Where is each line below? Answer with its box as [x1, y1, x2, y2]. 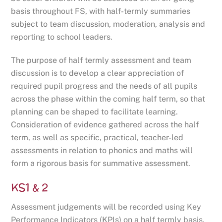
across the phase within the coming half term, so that [11, 94, 206, 104]
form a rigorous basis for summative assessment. [11, 159, 191, 168]
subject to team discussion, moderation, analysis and [11, 19, 206, 29]
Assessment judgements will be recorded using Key [11, 202, 202, 212]
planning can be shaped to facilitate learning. [11, 107, 178, 117]
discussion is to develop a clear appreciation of [11, 68, 184, 78]
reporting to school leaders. [11, 32, 113, 42]
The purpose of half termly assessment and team [11, 55, 192, 65]
